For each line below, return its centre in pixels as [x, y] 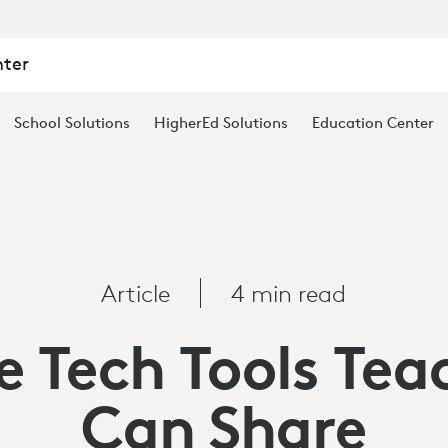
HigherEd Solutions [221, 122]
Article [136, 293]
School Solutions [72, 122]
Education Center [373, 122]
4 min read [289, 293]
